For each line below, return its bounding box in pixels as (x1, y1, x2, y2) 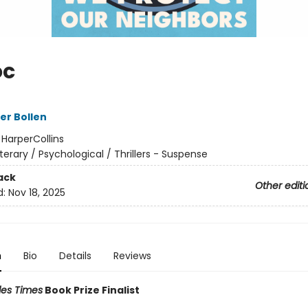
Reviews (113, 249, 151, 263)
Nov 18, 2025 (8, 186, 65, 200)
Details (58, 249, 91, 263)
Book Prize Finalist (42, 283, 140, 297)
